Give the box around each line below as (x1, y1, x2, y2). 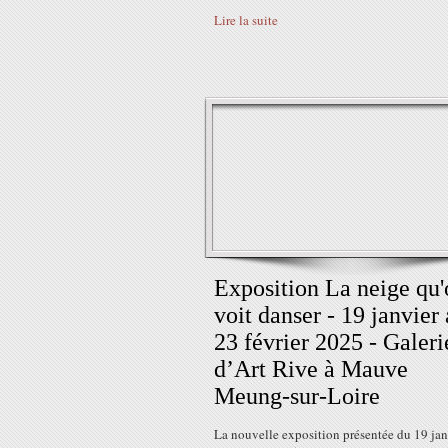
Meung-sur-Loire (214, 383, 380, 409)
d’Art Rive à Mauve (214, 356, 408, 382)
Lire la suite (214, 11, 278, 29)
